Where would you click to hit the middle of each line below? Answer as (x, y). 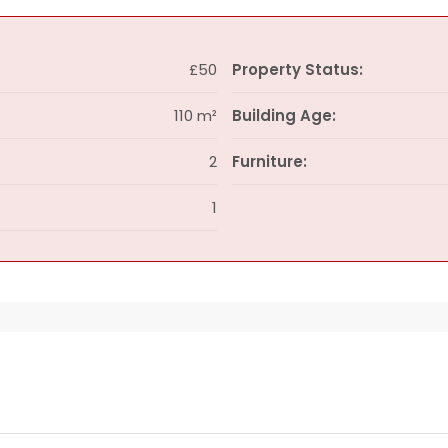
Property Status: (297, 69)
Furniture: (269, 161)
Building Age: (283, 115)
